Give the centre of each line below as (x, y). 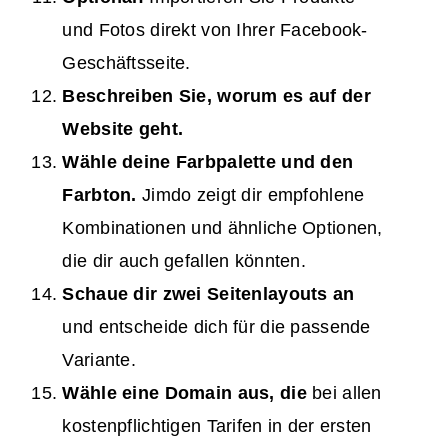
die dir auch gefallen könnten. (184, 261)
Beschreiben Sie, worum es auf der (216, 96)
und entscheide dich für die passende (216, 327)
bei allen (347, 393)
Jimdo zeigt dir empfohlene (250, 195)
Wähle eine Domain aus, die (187, 393)
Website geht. (123, 129)
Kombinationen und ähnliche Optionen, (222, 228)
